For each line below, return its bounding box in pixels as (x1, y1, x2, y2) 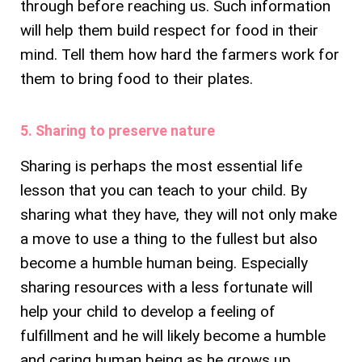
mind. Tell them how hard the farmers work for (20, 44, 339, 64)
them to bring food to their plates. (20, 69, 257, 88)
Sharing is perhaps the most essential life (20, 156, 302, 175)
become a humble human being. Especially (20, 253, 308, 272)
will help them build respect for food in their (20, 20, 318, 40)
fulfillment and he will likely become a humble (20, 326, 326, 345)
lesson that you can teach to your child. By (20, 180, 307, 200)
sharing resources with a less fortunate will (20, 277, 313, 297)
